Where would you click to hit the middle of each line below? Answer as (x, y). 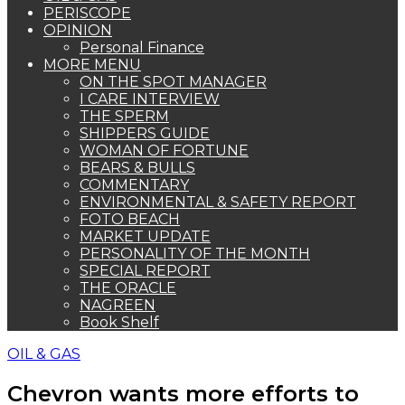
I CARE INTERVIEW (150, 99)
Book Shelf (119, 322)
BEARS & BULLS (137, 168)
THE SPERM (124, 116)
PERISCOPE (87, 13)
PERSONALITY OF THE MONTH (195, 254)
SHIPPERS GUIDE (145, 133)
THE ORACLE (128, 288)
